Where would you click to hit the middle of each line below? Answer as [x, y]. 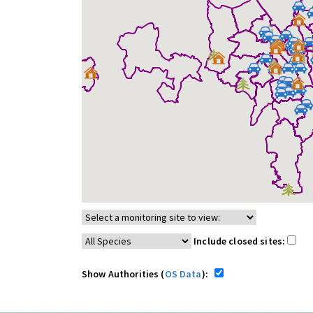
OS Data [183, 274]
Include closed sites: [241, 241]
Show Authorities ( [123, 274]
